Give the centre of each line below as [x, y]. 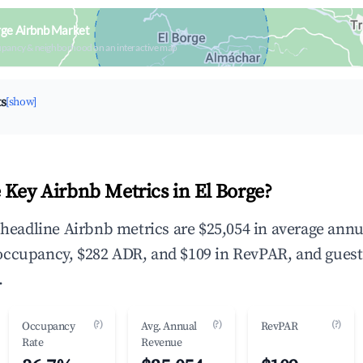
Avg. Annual [169, 327]
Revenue [162, 343]
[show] [21, 102]
